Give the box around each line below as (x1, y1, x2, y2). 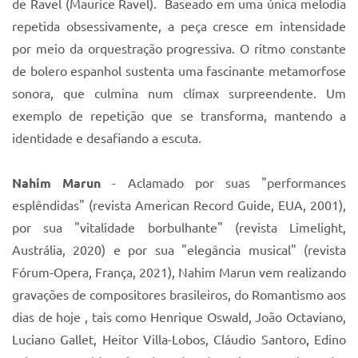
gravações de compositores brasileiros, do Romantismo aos (12, 288, 346, 302)
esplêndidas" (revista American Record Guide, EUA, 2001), (12, 198, 346, 213)
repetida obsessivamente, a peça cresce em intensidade (12, 19, 346, 34)
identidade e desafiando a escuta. (12, 131, 201, 145)
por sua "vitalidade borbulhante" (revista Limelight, (12, 221, 346, 235)
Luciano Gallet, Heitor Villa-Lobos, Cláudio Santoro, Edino (12, 332, 346, 347)
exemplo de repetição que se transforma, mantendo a (12, 109, 346, 123)
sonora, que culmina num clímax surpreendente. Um (12, 86, 346, 101)
